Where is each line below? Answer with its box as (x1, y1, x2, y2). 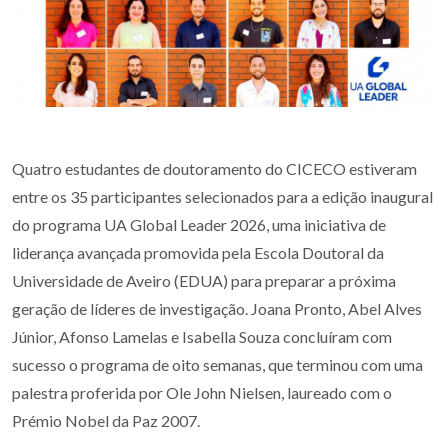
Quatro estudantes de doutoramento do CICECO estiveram (12, 159, 417, 179)
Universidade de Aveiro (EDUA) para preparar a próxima (12, 271, 396, 291)
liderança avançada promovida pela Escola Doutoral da (12, 243, 384, 263)
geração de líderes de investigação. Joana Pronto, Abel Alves (12, 299, 422, 319)
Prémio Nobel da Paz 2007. (12, 411, 200, 431)
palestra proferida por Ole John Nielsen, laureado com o (12, 383, 392, 403)
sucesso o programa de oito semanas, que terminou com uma (12, 355, 423, 375)
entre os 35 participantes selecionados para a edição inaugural (12, 187, 433, 207)
